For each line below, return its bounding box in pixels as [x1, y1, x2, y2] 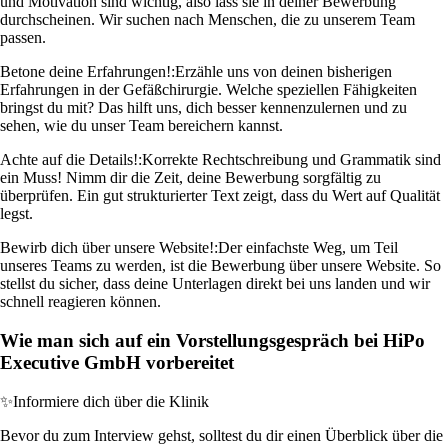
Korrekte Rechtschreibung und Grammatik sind [142, 151, 441, 169]
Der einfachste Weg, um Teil [218, 239, 398, 257]
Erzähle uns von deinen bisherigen [175, 63, 392, 81]
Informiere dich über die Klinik [13, 392, 209, 410]
